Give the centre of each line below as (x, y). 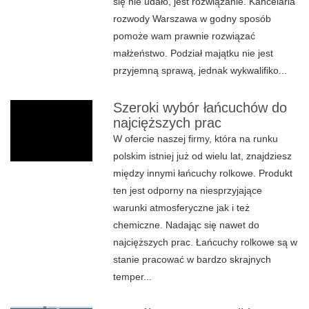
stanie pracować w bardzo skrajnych (192, 259)
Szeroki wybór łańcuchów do (200, 108)
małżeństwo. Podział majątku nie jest (193, 53)
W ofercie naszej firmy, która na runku (196, 139)
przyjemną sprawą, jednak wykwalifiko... (200, 70)
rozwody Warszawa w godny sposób (192, 19)
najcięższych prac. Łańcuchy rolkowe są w (206, 242)
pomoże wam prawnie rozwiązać (185, 36)
